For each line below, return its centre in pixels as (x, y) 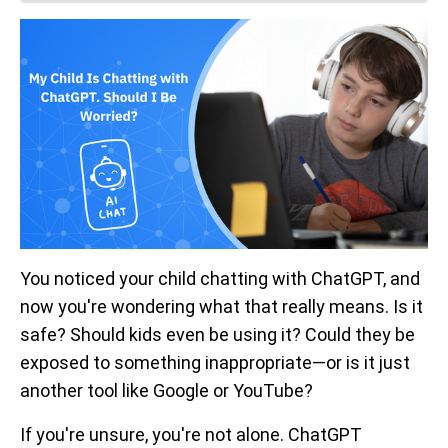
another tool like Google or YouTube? (166, 390)
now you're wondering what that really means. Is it (221, 306)
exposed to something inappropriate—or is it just (215, 362)
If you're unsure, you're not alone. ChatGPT (191, 434)
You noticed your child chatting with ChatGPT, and (220, 278)
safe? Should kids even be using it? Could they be (217, 334)
